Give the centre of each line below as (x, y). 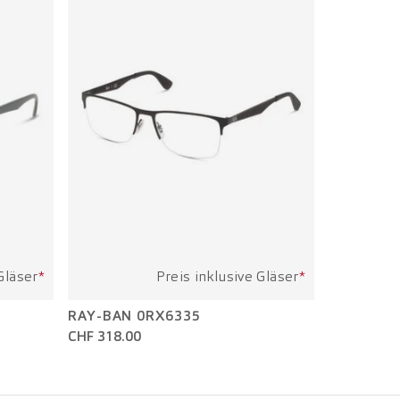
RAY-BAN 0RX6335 (134, 316)
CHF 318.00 (104, 336)
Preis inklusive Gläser (228, 276)
